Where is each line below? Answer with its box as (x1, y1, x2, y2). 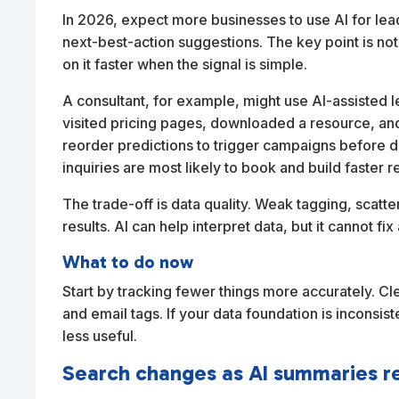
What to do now (62, 251, 194, 273)
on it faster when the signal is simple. (62, 55, 308, 74)
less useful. (62, 327, 138, 346)
